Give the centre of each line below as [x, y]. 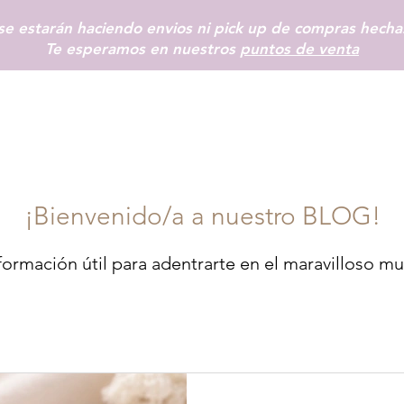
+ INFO [146, 115]
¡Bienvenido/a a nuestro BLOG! [202, 216]
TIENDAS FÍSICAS [300, 115]
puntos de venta [299, 49]
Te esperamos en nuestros [142, 49]
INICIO [23, 115]
